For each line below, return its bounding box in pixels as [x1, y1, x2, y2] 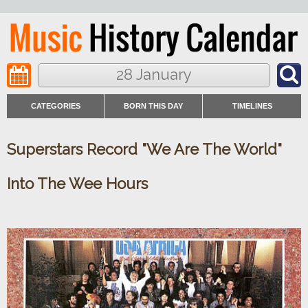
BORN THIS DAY [124, 102, 183, 111]
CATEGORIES [30, 102, 80, 111]
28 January [116, 65, 192, 84]
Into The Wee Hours [7, 175, 148, 192]
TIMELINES [232, 102, 272, 111]
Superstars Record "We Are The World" [7, 140, 282, 158]
